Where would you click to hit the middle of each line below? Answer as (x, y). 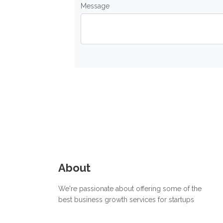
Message (95, 6)
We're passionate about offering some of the (130, 189)
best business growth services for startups (126, 200)
